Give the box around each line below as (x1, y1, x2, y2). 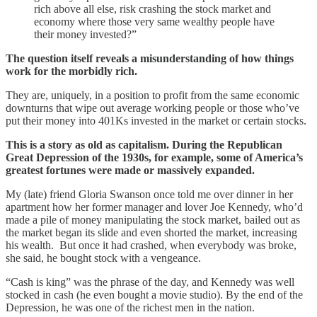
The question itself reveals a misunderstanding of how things (6, 52, 294, 64)
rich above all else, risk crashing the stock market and (34, 2, 271, 15)
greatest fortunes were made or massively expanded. (6, 163, 255, 176)
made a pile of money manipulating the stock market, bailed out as (6, 213, 300, 226)
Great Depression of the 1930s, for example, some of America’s (6, 151, 303, 163)
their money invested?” (34, 28, 137, 40)
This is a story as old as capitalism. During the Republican (6, 138, 282, 151)
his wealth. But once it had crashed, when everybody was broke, (6, 238, 296, 251)
